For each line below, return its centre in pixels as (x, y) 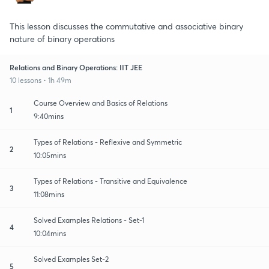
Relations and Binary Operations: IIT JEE (76, 67)
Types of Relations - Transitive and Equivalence (110, 181)
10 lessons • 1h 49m (41, 80)
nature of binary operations (62, 38)
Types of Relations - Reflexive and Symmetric (108, 142)
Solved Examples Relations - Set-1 (89, 220)
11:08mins (49, 194)
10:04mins (50, 233)
